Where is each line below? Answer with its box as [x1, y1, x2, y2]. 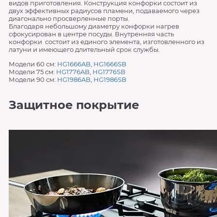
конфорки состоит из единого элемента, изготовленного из [8, 38, 204, 46]
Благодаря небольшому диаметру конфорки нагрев [8, 22, 179, 30]
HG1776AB [56, 68, 90, 76]
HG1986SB [93, 76, 126, 83]
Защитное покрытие [8, 98, 139, 112]
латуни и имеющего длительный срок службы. [8, 46, 160, 53]
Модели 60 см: [8, 60, 57, 68]
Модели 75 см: [8, 68, 56, 76]
